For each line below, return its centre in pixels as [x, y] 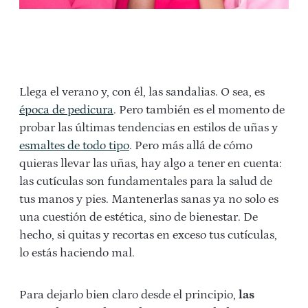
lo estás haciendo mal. [77, 253]
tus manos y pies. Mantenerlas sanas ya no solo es [149, 199]
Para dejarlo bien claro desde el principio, [129, 295]
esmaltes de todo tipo [74, 145]
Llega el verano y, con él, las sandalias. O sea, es [142, 92]
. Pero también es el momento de [199, 110]
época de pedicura [66, 110]
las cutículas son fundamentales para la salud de [146, 181]
